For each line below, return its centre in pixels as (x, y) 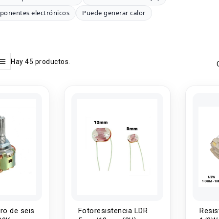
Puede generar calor (114, 13)
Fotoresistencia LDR (113, 211)
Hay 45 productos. (41, 61)
